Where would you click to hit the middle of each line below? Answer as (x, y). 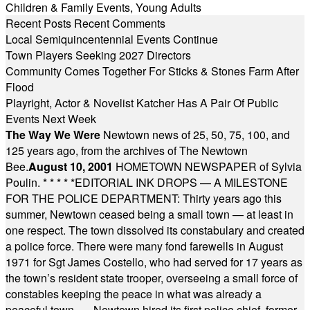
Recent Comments (120, 23)
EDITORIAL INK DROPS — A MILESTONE (181, 182)
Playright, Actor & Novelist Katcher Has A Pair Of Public (142, 103)
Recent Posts (38, 23)
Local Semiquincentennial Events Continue (112, 39)
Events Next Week (51, 119)
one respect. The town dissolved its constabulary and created (155, 230)
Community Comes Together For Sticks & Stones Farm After (152, 71)
